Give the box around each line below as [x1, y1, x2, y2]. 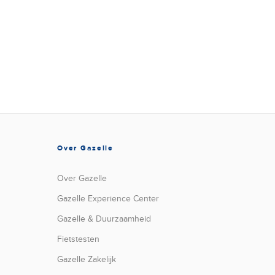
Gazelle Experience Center [57, 193, 160, 204]
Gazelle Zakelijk [57, 254, 117, 265]
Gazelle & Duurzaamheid [57, 214, 152, 224]
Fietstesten [57, 234, 100, 244]
